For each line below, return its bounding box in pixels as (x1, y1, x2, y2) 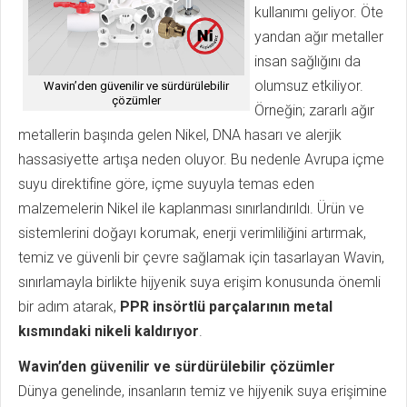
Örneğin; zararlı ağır (254, 102, 374, 120)
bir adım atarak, (18, 298, 120, 316)
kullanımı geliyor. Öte (254, 4, 383, 22)
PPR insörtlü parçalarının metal (120, 298, 333, 316)
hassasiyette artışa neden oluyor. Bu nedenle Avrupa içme (18, 151, 384, 169)
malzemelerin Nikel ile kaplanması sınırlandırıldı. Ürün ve (18, 200, 364, 218)
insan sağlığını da (254, 53, 361, 71)
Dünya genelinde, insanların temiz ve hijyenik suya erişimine (18, 382, 387, 401)
